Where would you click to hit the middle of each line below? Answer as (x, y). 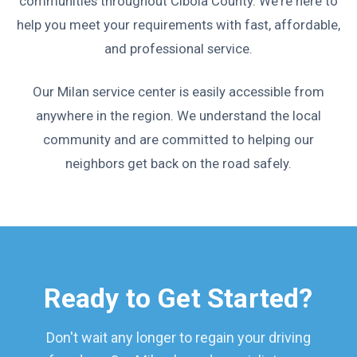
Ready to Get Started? (178, 298)
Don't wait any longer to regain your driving (178, 337)
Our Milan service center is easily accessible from (178, 91)
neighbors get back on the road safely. (178, 163)
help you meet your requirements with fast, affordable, (178, 24)
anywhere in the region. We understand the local (178, 115)
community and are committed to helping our (178, 139)
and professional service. (178, 48)
